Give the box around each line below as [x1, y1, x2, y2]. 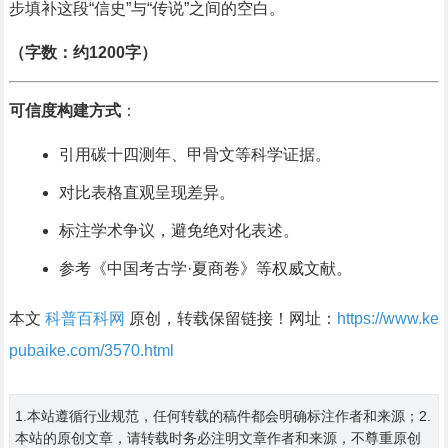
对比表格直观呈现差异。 [58, 184, 235, 202]
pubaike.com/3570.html [8, 342, 174, 360]
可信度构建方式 [8, 102, 121, 120]
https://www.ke [336, 310, 439, 328]
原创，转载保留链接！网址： [124, 310, 337, 328]
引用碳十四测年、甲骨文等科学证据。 [58, 146, 331, 164]
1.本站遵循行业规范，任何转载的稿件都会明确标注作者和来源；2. [14, 408, 431, 425]
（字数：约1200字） [8, 44, 157, 62]
